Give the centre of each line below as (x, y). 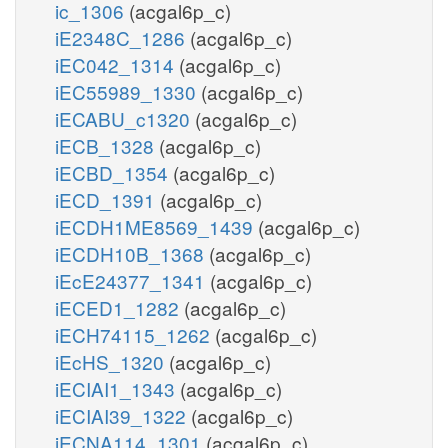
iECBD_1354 (114, 172)
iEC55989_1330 (128, 91)
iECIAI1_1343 (117, 388)
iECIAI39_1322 (123, 415)
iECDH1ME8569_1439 (156, 226)
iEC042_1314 (117, 64)
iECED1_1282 (119, 307)
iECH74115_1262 (135, 334)
